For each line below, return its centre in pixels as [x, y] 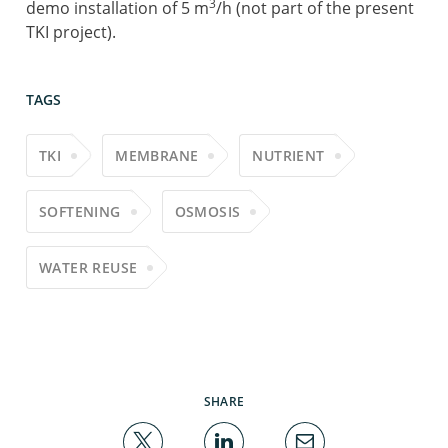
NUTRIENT [288, 155]
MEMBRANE [157, 155]
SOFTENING [80, 211]
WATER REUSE [88, 267]
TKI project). [71, 32]
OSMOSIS [207, 211]
